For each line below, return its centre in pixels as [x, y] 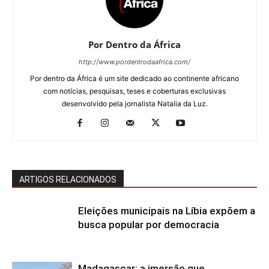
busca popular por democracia [149, 224]
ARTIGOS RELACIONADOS [68, 179]
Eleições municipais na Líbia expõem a [167, 210]
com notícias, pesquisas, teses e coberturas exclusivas [134, 91]
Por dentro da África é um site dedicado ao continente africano [134, 78]
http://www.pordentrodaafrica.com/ [134, 62]
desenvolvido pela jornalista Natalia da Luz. [134, 103]
